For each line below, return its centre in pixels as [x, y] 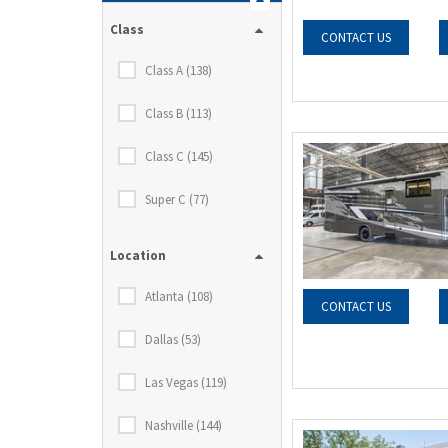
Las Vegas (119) [186, 382]
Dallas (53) [173, 339]
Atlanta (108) [179, 296]
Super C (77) [177, 199]
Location [138, 255]
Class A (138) [178, 70]
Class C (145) [179, 156]
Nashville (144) [183, 425]
